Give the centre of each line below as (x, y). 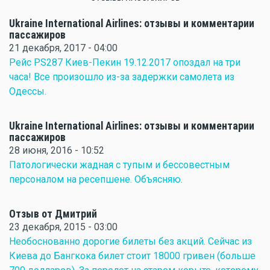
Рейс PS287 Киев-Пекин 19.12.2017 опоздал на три (125, 63)
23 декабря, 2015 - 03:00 (63, 227)
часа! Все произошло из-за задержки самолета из (122, 77)
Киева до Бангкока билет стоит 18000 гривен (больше (132, 256)
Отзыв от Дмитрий (53, 214)
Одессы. (28, 92)
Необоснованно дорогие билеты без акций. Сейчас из (130, 242)
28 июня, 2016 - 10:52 (57, 151)
